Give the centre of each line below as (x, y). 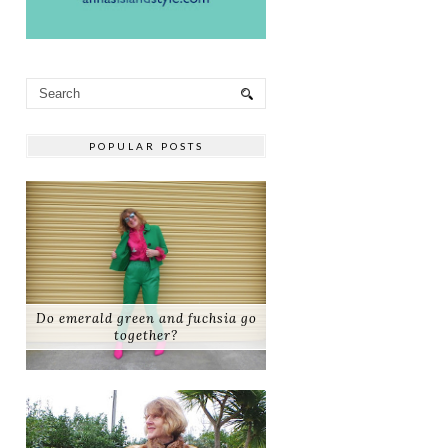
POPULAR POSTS (146, 145)
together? (146, 336)
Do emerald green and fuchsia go (146, 319)
